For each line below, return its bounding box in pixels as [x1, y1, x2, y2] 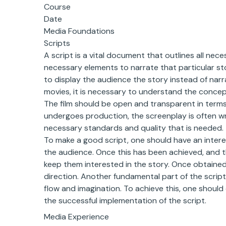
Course [44, 2, 71, 12]
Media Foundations [44, 26, 115, 36]
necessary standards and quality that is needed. [44, 123, 223, 133]
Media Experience [44, 211, 109, 222]
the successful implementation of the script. [44, 195, 206, 206]
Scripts [44, 38, 70, 48]
